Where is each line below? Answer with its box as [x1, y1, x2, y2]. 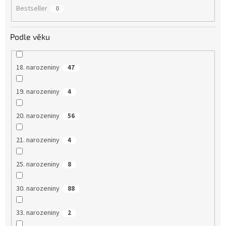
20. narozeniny [16, 110, 60, 121]
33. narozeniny [16, 207, 60, 218]
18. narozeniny [16, 62, 60, 73]
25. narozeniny [16, 159, 60, 169]
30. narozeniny [16, 183, 60, 194]
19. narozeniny [16, 86, 60, 97]
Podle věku [10, 32, 50, 42]
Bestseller [16, 3, 47, 14]
